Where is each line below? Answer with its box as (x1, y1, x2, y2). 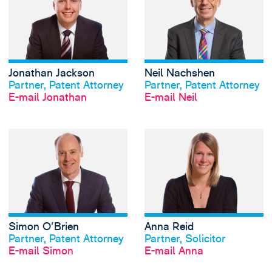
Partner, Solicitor (144, 232, 225, 246)
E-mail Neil (144, 90, 197, 104)
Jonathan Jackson (8, 66, 95, 80)
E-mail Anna (144, 244, 203, 259)
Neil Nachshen (144, 66, 215, 80)
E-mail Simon (8, 244, 73, 259)
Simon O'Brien (8, 220, 79, 234)
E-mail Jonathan (8, 90, 87, 104)
